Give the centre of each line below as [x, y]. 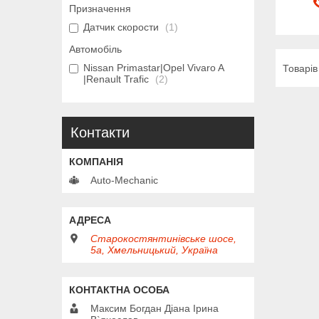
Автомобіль [95, 49]
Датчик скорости [121, 27]
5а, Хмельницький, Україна [154, 250]
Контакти [100, 132]
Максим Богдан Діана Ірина [155, 308]
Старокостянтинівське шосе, [163, 238]
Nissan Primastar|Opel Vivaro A [153, 67]
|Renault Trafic [116, 79]
